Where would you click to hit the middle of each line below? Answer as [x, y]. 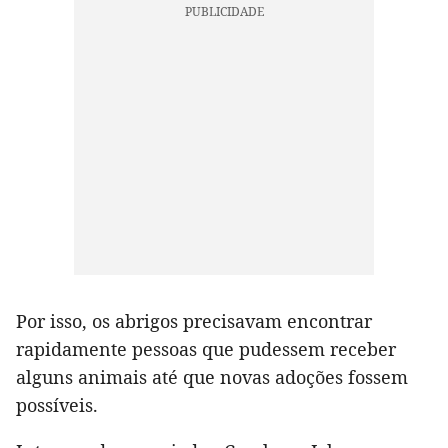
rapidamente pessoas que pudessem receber [206, 348]
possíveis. [57, 404]
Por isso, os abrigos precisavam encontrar [194, 320]
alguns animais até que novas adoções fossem [212, 376]
